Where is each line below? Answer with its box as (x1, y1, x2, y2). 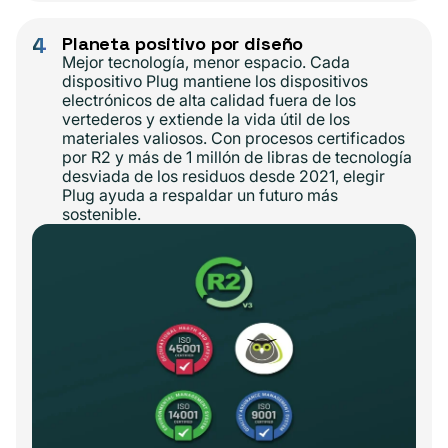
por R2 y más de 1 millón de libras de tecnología (62, 147, 412, 168)
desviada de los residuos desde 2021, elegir (62, 166, 385, 187)
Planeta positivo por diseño (62, 32, 304, 56)
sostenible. (62, 204, 141, 225)
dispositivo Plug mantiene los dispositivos (62, 71, 368, 92)
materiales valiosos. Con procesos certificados (62, 128, 405, 149)
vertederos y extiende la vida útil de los (62, 109, 350, 130)
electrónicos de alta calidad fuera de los (62, 90, 356, 111)
